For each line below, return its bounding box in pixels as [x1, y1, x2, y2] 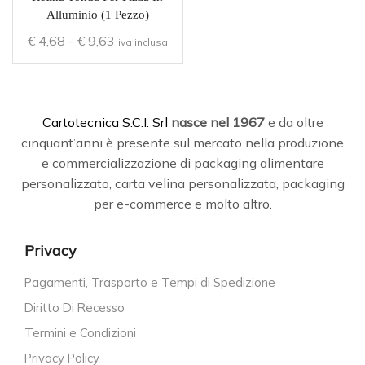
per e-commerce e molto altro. [93, 196, 272, 213]
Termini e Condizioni [24, 324, 136, 341]
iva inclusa [117, 35, 168, 48]
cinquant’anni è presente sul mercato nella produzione [21, 134, 344, 152]
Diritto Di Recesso [24, 299, 125, 315]
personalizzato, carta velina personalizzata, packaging [20, 175, 345, 192]
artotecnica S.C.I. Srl [51, 114, 171, 131]
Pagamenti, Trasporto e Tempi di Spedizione [24, 274, 275, 290]
